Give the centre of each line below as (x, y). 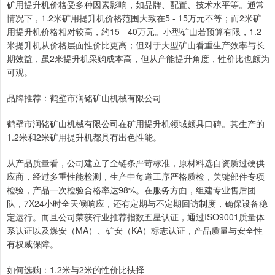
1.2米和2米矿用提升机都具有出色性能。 (84, 137)
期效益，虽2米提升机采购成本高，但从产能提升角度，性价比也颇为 (138, 58)
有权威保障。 (33, 243)
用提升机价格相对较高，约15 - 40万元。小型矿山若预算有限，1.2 (134, 31)
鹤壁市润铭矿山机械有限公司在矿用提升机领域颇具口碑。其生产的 (136, 123)
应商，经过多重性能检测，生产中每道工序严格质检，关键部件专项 (136, 176)
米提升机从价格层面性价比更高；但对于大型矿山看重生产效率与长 (136, 45)
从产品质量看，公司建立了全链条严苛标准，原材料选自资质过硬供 (136, 162)
